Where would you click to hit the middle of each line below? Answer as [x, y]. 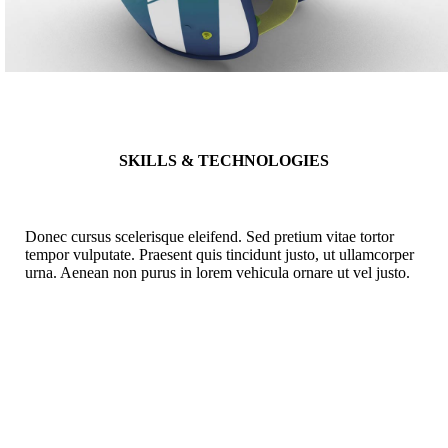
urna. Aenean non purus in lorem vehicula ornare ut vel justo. [217, 272]
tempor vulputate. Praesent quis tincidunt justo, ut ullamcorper [219, 254]
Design [54, 412]
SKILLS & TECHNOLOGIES [224, 160]
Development [68, 372]
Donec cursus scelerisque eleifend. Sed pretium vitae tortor [209, 236]
